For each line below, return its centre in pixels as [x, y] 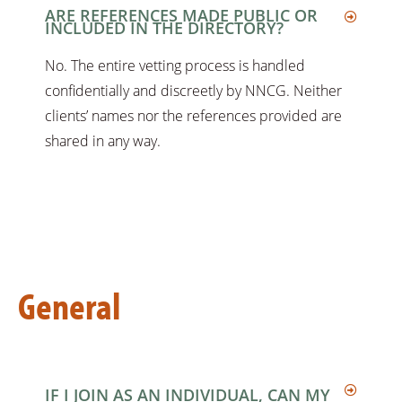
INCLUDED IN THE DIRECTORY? [164, 28]
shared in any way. [103, 141]
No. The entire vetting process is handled [175, 66]
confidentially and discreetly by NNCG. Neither [193, 91]
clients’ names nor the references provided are [193, 116]
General [69, 306]
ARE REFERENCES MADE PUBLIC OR [181, 16]
